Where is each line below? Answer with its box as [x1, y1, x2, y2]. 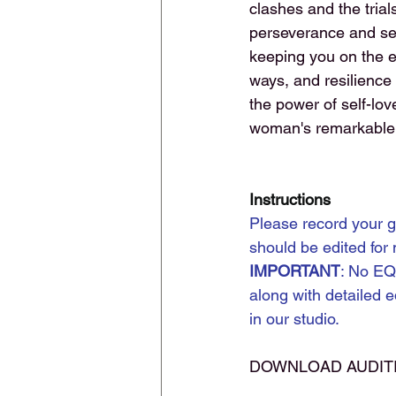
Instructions [249, 190, 331, 209]
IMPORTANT [249, 262, 340, 280]
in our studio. [249, 309, 339, 328]
